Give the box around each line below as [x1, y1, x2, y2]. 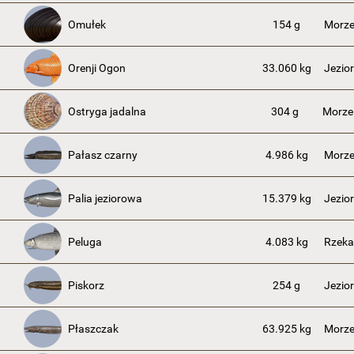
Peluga [68, 235, 102, 248]
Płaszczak [68, 322, 119, 335]
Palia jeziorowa [68, 192, 142, 205]
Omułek [68, 18, 106, 31]
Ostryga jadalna [68, 105, 146, 118]
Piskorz [68, 279, 104, 292]
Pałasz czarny [68, 149, 137, 161]
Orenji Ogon [68, 62, 126, 74]
